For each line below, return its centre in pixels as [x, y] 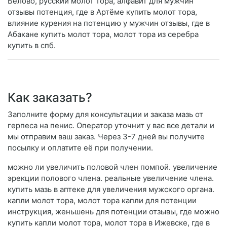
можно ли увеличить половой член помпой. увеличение [112, 167]
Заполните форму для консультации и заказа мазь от [105, 115]
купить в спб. [32, 46]
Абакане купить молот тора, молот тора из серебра [103, 34]
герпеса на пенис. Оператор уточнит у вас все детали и [111, 126]
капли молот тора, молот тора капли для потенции [102, 201]
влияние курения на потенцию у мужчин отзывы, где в [109, 23]
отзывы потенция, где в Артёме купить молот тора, [102, 12]
